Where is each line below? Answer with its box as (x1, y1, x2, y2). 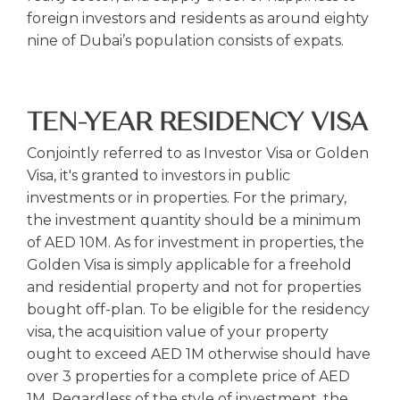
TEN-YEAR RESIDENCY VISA (27, 107, 368, 137)
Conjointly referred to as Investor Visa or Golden (27, 145, 369, 162)
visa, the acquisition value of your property (27, 323, 329, 340)
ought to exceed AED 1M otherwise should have (27, 346, 371, 362)
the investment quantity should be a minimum (27, 212, 361, 229)
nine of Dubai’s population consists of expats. (27, 32, 344, 49)
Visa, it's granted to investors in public (27, 167, 290, 184)
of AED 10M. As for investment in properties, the (27, 234, 364, 251)
